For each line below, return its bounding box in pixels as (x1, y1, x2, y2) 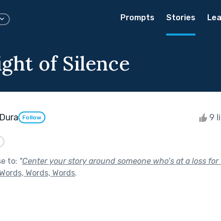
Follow (22, 114, 41, 121)
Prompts (120, 13, 154, 22)
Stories (166, 13, 195, 22)
